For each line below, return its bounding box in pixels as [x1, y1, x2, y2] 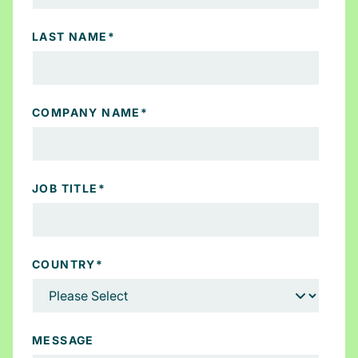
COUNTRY [32, 257, 96, 272]
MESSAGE [32, 333, 94, 348]
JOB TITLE [32, 181, 98, 196]
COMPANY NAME [32, 105, 141, 120]
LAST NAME [32, 30, 108, 44]
